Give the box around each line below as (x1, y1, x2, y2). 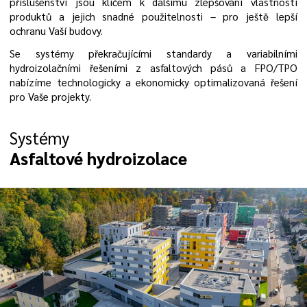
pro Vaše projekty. (10, 89, 92, 103)
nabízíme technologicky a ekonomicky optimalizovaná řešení (10, 75, 297, 89)
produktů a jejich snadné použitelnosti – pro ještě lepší (10, 10, 297, 24)
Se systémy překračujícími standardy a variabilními (10, 46, 297, 60)
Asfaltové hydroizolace (10, 147, 188, 169)
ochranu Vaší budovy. (10, 24, 103, 38)
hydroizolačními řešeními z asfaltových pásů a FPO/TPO (10, 60, 297, 75)
